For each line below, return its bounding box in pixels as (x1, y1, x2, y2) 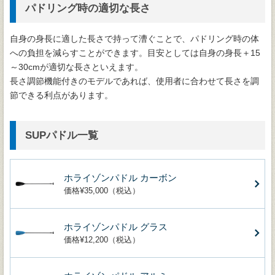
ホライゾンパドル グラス (64, 222, 168, 233)
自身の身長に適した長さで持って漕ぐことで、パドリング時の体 (10, 34, 259, 44)
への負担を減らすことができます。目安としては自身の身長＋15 (10, 48, 260, 58)
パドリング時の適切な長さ (25, 2, 150, 15)
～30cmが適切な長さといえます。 (10, 62, 143, 72)
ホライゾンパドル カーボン (64, 172, 177, 184)
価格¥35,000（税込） (64, 186, 140, 196)
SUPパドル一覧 (25, 130, 98, 142)
